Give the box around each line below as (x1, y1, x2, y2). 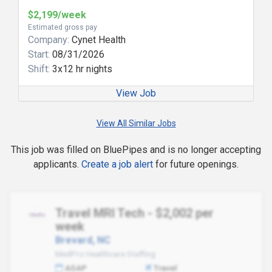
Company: (28, 34, 69, 46)
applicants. (33, 158, 81, 170)
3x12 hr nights (50, 63, 112, 75)
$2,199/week (28, 9, 86, 21)
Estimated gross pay (28, 23, 97, 32)
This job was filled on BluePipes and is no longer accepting (11, 144, 261, 155)
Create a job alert (81, 158, 153, 170)
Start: (28, 49, 50, 60)
